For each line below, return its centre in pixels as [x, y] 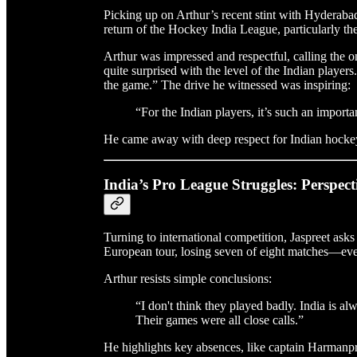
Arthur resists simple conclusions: [188, 278]
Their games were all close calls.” [220, 320]
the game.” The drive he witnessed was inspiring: [227, 85]
